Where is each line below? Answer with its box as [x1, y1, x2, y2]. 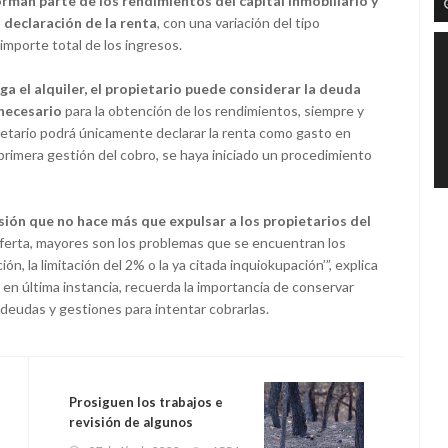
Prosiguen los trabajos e [69, 394, 223, 411]
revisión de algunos [69, 414, 193, 431]
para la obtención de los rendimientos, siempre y [62, 102, 364, 120]
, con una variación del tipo [157, 14, 320, 32]
